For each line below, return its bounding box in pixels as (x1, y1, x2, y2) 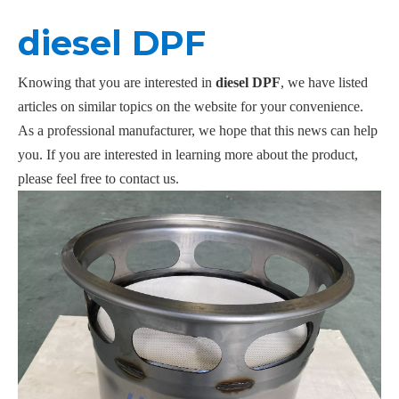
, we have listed (281, 75, 368, 91)
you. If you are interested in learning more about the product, (18, 147, 358, 163)
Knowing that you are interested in (18, 75, 216, 91)
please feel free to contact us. (18, 171, 179, 187)
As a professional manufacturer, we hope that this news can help (18, 123, 378, 139)
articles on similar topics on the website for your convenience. (18, 99, 363, 115)
